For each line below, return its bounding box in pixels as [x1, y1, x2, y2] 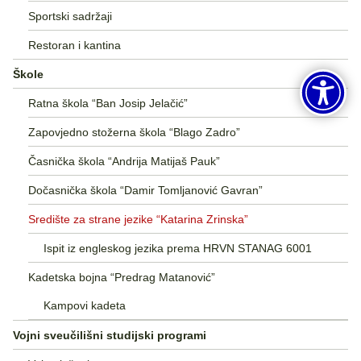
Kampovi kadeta [43, 298, 126, 312]
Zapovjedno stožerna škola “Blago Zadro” [27, 125, 240, 139]
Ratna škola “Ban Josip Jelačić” [27, 96, 188, 110]
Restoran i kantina [27, 38, 121, 52]
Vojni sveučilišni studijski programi [13, 328, 206, 342]
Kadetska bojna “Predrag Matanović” [27, 270, 215, 284]
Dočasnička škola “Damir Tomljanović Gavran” [27, 183, 263, 197]
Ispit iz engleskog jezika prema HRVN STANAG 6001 [43, 241, 312, 255]
